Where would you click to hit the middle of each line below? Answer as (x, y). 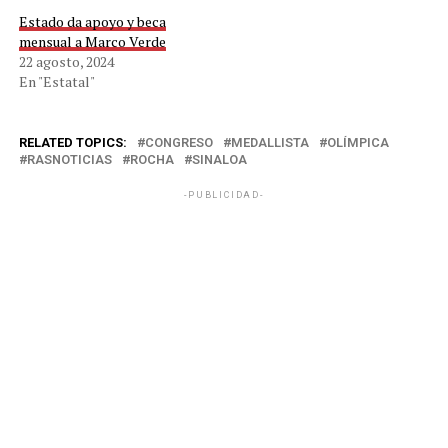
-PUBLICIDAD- (224, 195)
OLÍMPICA (357, 143)
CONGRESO (178, 143)
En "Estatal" (56, 82)
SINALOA (219, 160)
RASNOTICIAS (69, 160)
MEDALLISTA (269, 143)
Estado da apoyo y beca (92, 22)
